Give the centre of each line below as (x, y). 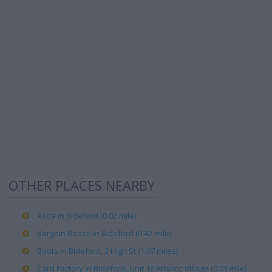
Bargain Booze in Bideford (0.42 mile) (104, 233)
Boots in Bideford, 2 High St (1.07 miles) (107, 251)
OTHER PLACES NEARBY (82, 185)
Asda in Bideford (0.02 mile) (87, 216)
